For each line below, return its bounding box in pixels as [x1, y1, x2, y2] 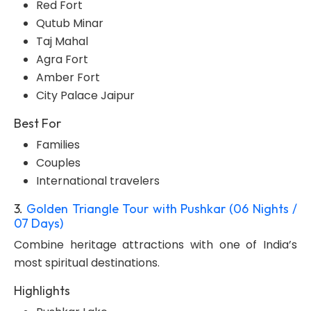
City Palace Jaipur [36, 87, 135, 103]
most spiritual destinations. [14, 255, 160, 271]
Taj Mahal [36, 33, 88, 49]
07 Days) [14, 215, 63, 231]
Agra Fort [36, 51, 88, 67]
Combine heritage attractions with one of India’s [14, 237, 297, 253]
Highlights [14, 283, 70, 299]
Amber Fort [36, 69, 100, 85]
